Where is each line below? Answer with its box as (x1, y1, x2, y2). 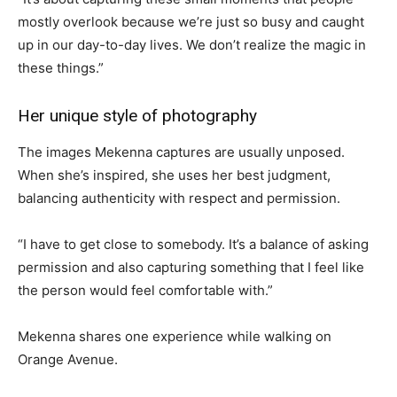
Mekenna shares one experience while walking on (18, 328, 331, 346)
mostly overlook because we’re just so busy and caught (18, 13, 364, 31)
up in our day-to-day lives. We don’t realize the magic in (18, 36, 366, 54)
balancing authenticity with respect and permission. (18, 190, 340, 207)
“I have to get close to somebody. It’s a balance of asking (18, 236, 369, 253)
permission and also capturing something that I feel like (18, 259, 364, 276)
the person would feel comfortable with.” (18, 282, 273, 300)
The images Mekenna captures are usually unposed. (18, 144, 345, 161)
